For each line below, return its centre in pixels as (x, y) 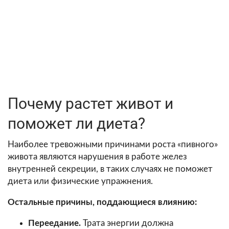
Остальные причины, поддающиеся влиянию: (102, 202)
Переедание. (54, 223)
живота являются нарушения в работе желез (97, 156)
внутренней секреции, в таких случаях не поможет (110, 169)
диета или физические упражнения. (80, 181)
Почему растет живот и (90, 103)
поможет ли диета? (76, 123)
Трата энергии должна (127, 223)
